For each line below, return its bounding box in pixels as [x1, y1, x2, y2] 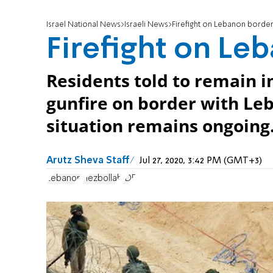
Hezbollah [82, 174, 122, 183]
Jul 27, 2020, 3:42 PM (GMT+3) [140, 156, 262, 166]
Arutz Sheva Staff [46, 156, 130, 166]
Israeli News [124, 21, 168, 29]
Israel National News [46, 21, 121, 29]
